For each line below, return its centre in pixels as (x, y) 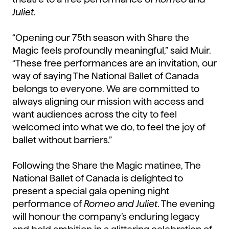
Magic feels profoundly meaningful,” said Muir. (112, 51)
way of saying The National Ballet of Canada (106, 76)
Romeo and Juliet (121, 204)
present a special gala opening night (91, 191)
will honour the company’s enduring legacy (106, 217)
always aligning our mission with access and (108, 102)
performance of (48, 204)
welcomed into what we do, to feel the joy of (109, 127)
